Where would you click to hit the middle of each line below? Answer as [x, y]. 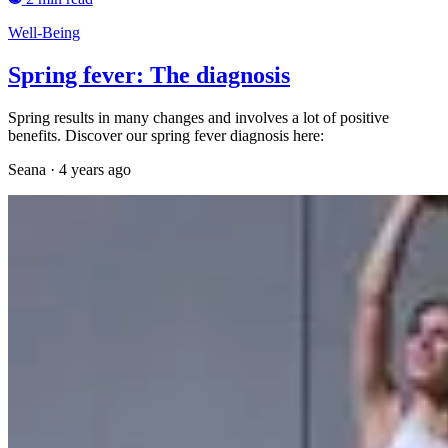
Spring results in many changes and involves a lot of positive [198, 118]
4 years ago [95, 170]
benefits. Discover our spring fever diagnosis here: [166, 136]
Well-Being [44, 33]
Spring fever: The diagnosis [149, 75]
